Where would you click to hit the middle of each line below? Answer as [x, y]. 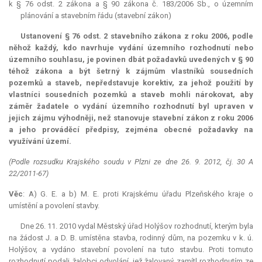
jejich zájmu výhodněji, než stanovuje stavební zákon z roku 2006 [131, 118]
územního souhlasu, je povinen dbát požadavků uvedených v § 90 [131, 60]
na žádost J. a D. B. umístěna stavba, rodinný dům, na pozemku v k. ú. [131, 238]
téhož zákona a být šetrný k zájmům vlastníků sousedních [131, 71]
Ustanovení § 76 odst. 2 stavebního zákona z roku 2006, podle [137, 36]
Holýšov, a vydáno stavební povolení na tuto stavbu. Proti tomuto [131, 250]
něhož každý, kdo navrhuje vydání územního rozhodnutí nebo [131, 48]
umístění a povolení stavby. [54, 206]
